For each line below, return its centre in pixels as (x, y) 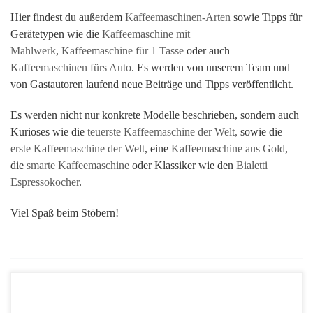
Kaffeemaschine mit (146, 34)
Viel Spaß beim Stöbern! (65, 213)
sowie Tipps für (266, 17)
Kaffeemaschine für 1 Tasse (123, 51)
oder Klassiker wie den (183, 166)
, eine (158, 149)
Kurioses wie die (49, 132)
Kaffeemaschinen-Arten (178, 17)
